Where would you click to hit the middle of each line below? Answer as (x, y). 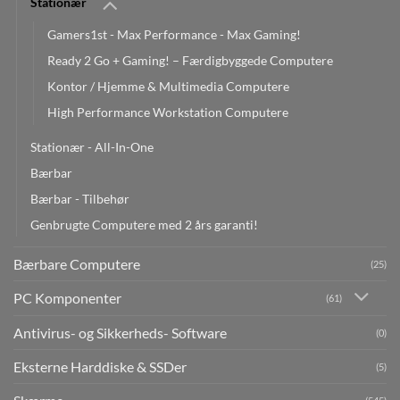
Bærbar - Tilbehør (80, 198)
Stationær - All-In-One (92, 146)
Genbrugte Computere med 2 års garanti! (144, 224)
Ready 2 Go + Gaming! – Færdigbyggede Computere (190, 60)
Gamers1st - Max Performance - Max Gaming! (174, 34)
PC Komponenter (67, 298)
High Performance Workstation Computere (168, 112)
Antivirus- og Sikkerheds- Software (120, 333)
